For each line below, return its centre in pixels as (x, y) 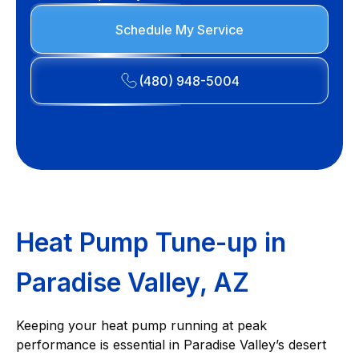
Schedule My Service (179, 29)
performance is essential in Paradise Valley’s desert (171, 345)
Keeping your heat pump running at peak (141, 325)
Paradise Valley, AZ (133, 282)
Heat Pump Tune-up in (151, 242)
